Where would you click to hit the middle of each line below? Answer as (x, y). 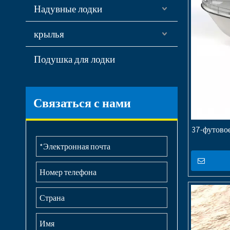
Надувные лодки (68, 9)
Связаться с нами (82, 103)
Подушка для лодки (74, 59)
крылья (49, 34)
